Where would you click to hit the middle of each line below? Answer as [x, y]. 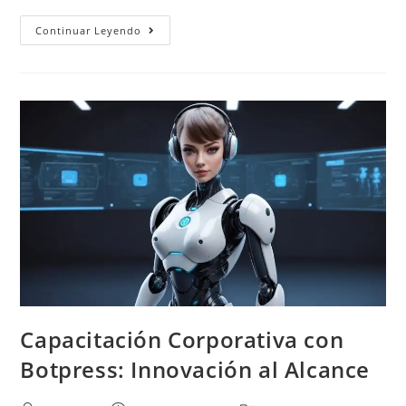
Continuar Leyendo [89, 31]
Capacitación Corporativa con [182, 339]
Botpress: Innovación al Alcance [195, 369]
